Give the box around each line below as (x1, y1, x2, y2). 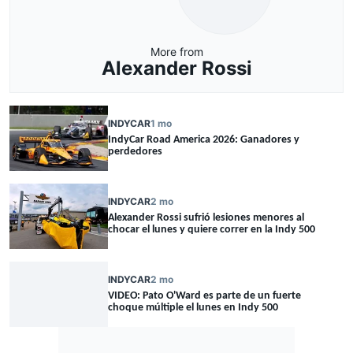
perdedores (108, 146, 162, 158)
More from (150, 44, 203, 58)
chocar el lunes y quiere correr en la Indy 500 (108, 224, 315, 236)
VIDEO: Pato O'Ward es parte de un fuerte (108, 290, 301, 303)
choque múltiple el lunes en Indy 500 (108, 302, 278, 314)
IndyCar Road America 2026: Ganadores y (108, 134, 299, 147)
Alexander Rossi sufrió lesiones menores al (108, 212, 304, 225)
